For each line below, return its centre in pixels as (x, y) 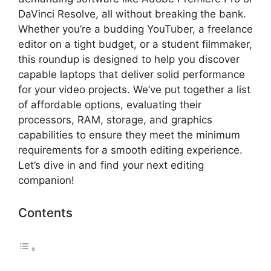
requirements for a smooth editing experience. (130, 150)
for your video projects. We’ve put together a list (134, 90)
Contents (45, 212)
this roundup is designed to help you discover (129, 60)
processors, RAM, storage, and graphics (115, 120)
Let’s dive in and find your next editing (111, 165)
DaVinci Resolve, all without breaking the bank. (132, 14)
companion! (46, 181)
